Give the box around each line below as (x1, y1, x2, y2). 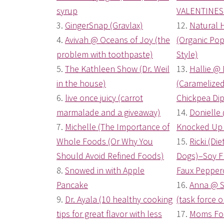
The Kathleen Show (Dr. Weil (65, 63, 169, 75)
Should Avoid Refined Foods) (56, 150, 164, 162)
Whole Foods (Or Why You (56, 135, 153, 147)
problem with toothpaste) (56, 48, 153, 60)
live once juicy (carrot (65, 92, 143, 104)
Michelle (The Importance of (65, 121, 169, 133)
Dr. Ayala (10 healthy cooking (65, 193, 172, 205)
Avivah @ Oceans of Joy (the (65, 34, 170, 46)
